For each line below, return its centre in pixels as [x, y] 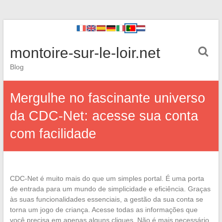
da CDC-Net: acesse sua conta [104, 116]
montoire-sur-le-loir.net [85, 53]
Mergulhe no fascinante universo [107, 98]
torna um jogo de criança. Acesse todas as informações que [104, 210]
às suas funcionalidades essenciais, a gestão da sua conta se [106, 199]
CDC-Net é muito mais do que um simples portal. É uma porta [107, 178]
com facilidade [53, 134]
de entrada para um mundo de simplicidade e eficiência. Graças [110, 189]
